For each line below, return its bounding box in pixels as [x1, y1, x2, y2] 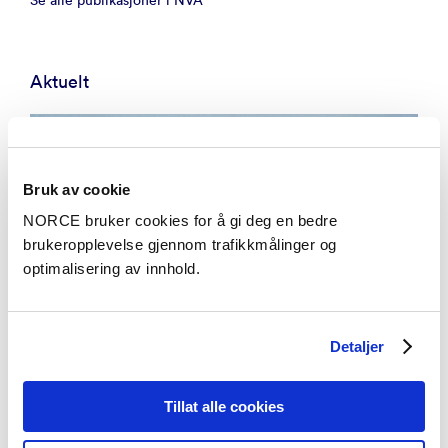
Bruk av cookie [23, 180, 131, 198]
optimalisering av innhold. [23, 260, 200, 277]
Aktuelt [30, 70, 89, 93]
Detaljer [329, 337, 385, 355]
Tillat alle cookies [164, 398, 284, 415]
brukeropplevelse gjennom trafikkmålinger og [23, 236, 337, 253]
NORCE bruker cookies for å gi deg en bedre [23, 212, 337, 229]
